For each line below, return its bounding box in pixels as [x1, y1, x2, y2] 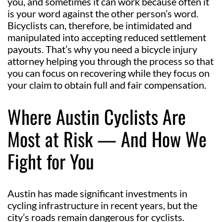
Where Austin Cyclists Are [7, 102, 186, 130]
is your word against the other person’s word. [7, 7, 198, 19]
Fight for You [7, 147, 94, 175]
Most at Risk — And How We [7, 124, 207, 153]
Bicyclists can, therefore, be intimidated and [7, 19, 192, 31]
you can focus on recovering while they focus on [7, 66, 210, 79]
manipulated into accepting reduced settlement [7, 31, 206, 43]
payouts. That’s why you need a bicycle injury [7, 43, 197, 55]
